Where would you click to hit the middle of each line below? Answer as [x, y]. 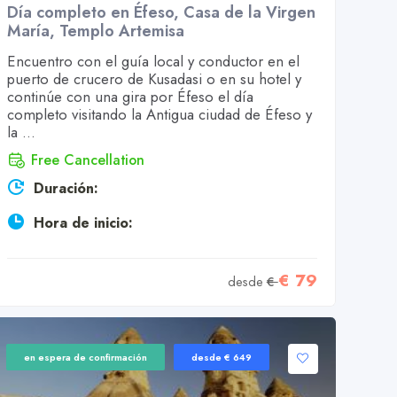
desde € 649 [222, 358]
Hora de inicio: [84, 223]
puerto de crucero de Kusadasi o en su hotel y [155, 79]
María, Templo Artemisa [96, 31]
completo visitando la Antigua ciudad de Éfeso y [160, 114]
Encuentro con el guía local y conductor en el [154, 61]
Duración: [66, 189]
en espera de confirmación [86, 358]
